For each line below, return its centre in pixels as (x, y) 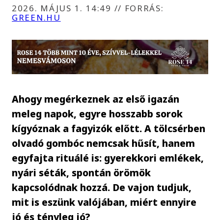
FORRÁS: (143, 8)
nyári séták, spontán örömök (82, 172)
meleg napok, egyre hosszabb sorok (97, 113)
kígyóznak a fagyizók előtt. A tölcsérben (109, 128)
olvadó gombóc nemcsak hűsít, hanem (104, 143)
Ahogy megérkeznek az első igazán (96, 99)
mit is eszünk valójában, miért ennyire (104, 202)
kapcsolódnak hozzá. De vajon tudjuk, (102, 187)
